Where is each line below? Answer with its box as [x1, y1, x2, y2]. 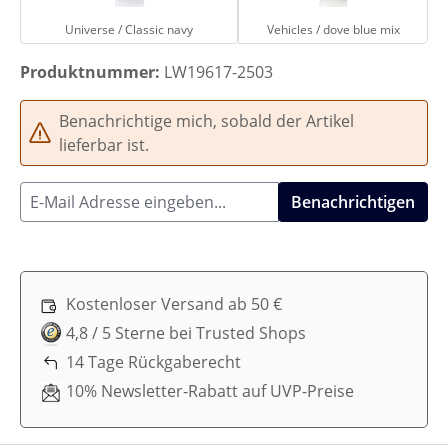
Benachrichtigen [291, 191, 415, 214]
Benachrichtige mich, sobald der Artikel [59, 110, 354, 133]
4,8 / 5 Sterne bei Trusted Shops [66, 322, 306, 345]
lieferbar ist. [59, 134, 149, 157]
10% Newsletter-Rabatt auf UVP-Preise [66, 379, 354, 402]
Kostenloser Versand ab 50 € [66, 293, 282, 316]
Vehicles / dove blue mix [266, 21, 400, 39]
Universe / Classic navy [65, 21, 193, 39]
